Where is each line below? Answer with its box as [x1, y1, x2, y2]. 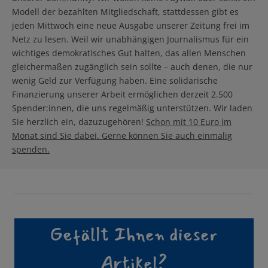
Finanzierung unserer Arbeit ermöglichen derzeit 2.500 [12, 89, 233, 100]
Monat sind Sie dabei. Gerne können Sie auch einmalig [12, 130, 232, 142]
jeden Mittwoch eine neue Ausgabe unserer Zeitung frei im [12, 20, 249, 32]
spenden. [12, 144, 50, 156]
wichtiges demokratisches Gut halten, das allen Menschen [12, 47, 246, 59]
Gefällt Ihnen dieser [50, 221, 218, 249]
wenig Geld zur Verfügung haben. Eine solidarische [12, 75, 218, 87]
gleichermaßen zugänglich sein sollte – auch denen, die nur [12, 61, 252, 73]
